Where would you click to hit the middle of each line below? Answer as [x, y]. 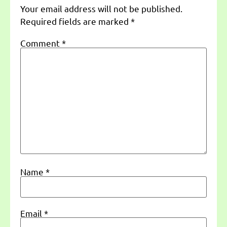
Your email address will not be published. [101, 9]
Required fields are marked [75, 21]
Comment [41, 43]
